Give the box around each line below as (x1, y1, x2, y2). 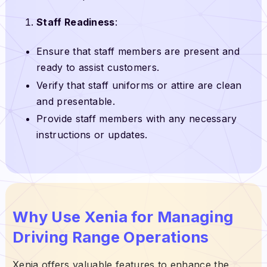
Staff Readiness (36, 16, 115, 29)
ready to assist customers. (36, 61, 160, 74)
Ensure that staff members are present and (36, 45, 240, 58)
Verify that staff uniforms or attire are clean (36, 79, 242, 91)
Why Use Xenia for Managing (12, 207, 234, 226)
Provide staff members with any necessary (36, 113, 237, 125)
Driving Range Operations (12, 227, 213, 246)
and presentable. (36, 95, 116, 107)
